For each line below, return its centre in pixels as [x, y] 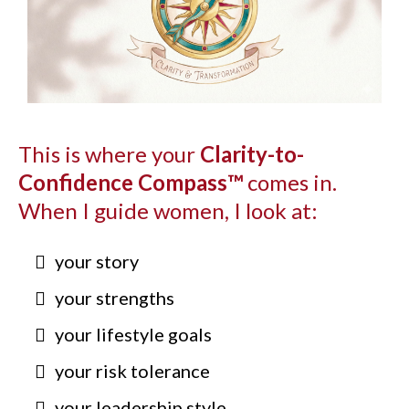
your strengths [115, 298]
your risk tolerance [132, 371]
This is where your [109, 154]
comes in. [290, 183]
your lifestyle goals [133, 335]
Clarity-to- [252, 154]
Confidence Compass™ [131, 183]
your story [97, 262]
